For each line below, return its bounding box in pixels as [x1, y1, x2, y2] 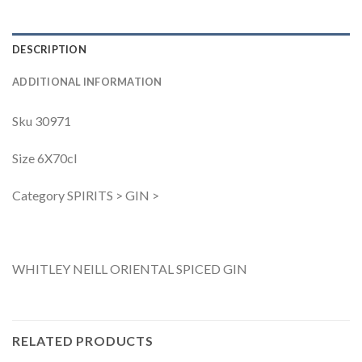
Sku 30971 [12, 113, 71, 129]
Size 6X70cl [12, 149, 77, 166]
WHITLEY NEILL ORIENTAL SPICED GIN [12, 261, 247, 277]
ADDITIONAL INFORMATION [12, 75, 162, 89]
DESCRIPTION [12, 43, 86, 57]
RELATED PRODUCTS [12, 333, 154, 349]
